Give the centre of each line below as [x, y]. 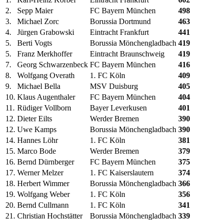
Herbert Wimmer [43, 184]
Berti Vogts [35, 43]
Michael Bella [39, 86]
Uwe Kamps [37, 130]
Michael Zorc [38, 22]
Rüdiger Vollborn [44, 108]
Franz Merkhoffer [45, 54]
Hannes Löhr [38, 140]
